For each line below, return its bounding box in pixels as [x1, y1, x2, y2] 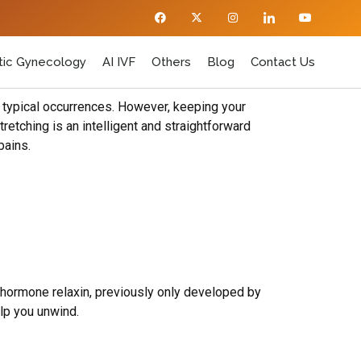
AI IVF [102, 55, 135, 69]
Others [151, 55, 191, 69]
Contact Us [251, 55, 315, 69]
